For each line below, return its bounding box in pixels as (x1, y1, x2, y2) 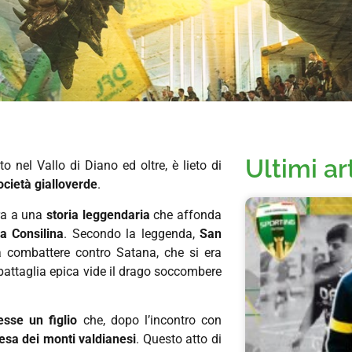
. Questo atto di (136, 332, 222, 347)
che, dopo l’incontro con (77, 313, 222, 328)
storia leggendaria (42, 207, 150, 222)
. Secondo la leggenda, (64, 225, 200, 241)
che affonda (149, 207, 222, 222)
